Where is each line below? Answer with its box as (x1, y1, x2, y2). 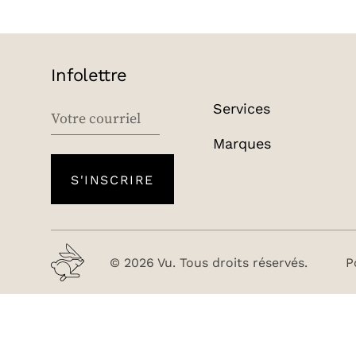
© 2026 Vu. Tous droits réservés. (110, 253, 308, 272)
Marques (213, 133, 271, 154)
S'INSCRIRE (71, 170, 154, 189)
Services (213, 98, 270, 119)
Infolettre (51, 62, 127, 87)
